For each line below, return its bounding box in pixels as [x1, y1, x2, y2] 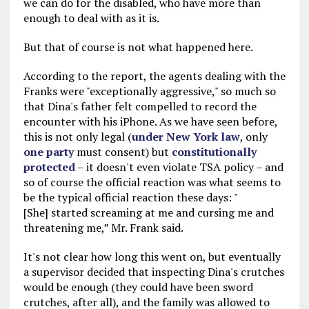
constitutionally [171, 144, 257, 159]
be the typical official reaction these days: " [23, 190, 238, 205]
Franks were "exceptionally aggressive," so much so [23, 83, 276, 99]
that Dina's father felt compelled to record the [23, 99, 257, 114]
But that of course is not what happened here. [23, 39, 253, 54]
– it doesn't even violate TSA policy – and [74, 159, 283, 175]
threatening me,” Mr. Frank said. [23, 220, 183, 235]
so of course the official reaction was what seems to [23, 175, 281, 190]
